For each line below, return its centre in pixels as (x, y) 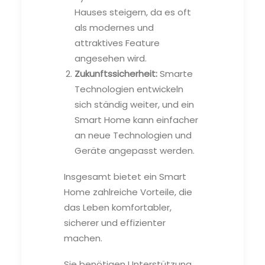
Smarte (175, 73)
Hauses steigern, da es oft (133, 12)
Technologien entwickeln (129, 89)
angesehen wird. (111, 58)
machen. (83, 238)
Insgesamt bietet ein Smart (125, 176)
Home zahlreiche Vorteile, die (128, 192)
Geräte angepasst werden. (135, 150)
